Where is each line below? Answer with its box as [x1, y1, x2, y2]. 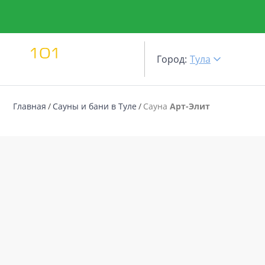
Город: [157, 53, 187, 66]
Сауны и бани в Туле [53, 101, 137, 112]
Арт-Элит [170, 101, 210, 112]
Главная [13, 101, 46, 112]
